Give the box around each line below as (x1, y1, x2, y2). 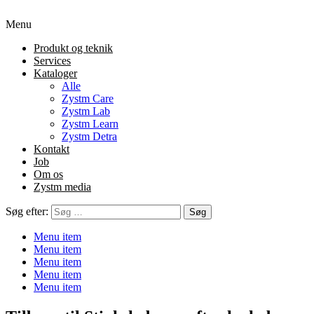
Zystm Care (62, 93, 114, 104)
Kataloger (34, 67, 77, 79)
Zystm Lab (62, 105, 110, 117)
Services (34, 55, 71, 67)
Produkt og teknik (34, 42, 113, 54)
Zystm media (34, 181, 91, 193)
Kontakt (34, 143, 69, 155)
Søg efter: (6, 205, 48, 217)
